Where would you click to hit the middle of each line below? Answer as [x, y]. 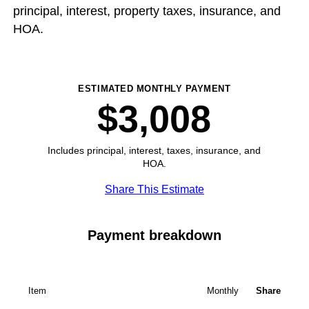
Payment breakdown [154, 235]
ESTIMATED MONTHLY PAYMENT [154, 88]
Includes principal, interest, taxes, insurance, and [154, 151]
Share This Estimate [154, 190]
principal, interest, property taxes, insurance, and [147, 11]
